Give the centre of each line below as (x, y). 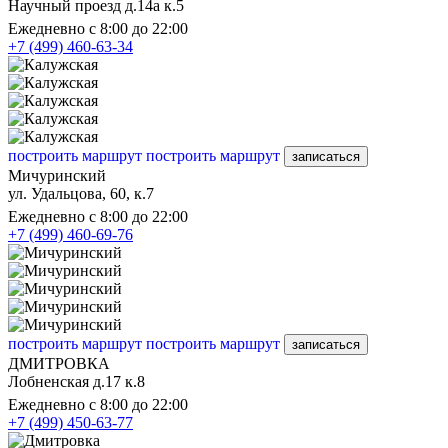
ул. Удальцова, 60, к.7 (81, 193)
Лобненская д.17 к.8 (76, 381)
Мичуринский (57, 175)
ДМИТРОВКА (59, 363)
